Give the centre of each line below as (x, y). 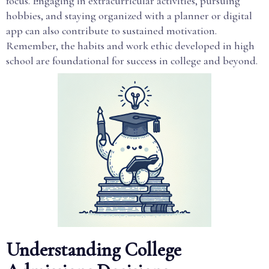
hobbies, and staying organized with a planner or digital (129, 16)
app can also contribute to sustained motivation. (111, 31)
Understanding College (94, 249)
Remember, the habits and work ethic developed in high (130, 46)
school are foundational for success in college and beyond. (132, 61)
